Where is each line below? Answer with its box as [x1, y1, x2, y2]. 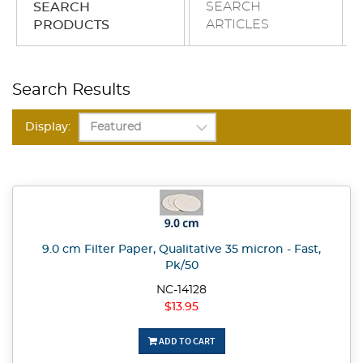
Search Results [12, 82, 130, 99]
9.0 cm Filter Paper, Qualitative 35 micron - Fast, [42, 244, 321, 256]
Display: [25, 122, 70, 134]
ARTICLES [205, 18, 269, 32]
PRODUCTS [33, 19, 109, 32]
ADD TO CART [156, 335, 216, 348]
